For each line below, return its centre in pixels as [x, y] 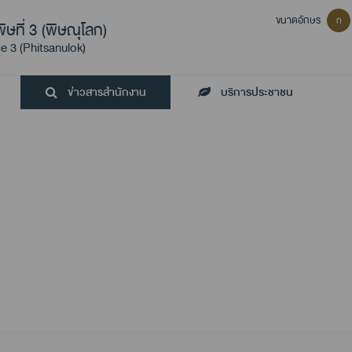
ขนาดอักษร [298, 20]
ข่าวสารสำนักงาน [105, 92]
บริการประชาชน [256, 92]
